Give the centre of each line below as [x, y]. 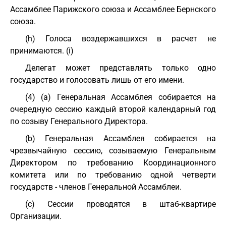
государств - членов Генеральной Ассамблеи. [96, 187]
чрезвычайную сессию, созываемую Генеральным [113, 151]
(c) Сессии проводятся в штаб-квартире [121, 204]
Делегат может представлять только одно [121, 68]
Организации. [36, 216]
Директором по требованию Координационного [113, 163]
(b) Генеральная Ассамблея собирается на [121, 138]
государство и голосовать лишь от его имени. [97, 80]
